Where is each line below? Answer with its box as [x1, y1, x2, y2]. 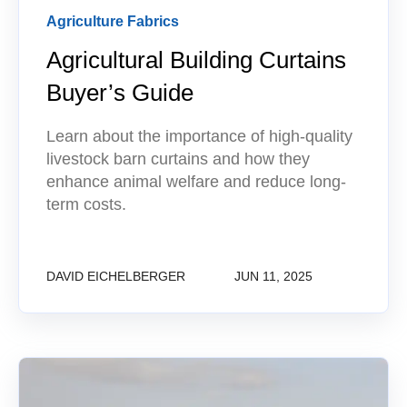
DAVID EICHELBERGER [46, 269, 185, 283]
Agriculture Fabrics [46, 13, 179, 29]
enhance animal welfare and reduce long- [46, 173, 346, 192]
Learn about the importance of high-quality [46, 127, 352, 146]
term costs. [46, 195, 126, 214]
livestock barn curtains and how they [46, 150, 310, 169]
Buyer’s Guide [46, 79, 194, 107]
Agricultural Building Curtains [46, 46, 346, 74]
